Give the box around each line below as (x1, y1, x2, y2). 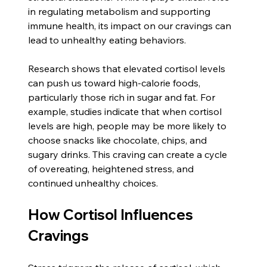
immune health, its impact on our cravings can (28, 19, 234, 32)
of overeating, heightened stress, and (28, 162, 197, 175)
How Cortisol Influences (28, 205, 197, 223)
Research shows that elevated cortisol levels (28, 62, 228, 74)
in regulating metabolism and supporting (28, 5, 213, 17)
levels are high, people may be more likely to (28, 119, 229, 132)
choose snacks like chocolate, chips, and (28, 133, 210, 146)
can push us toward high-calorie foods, (28, 76, 203, 89)
